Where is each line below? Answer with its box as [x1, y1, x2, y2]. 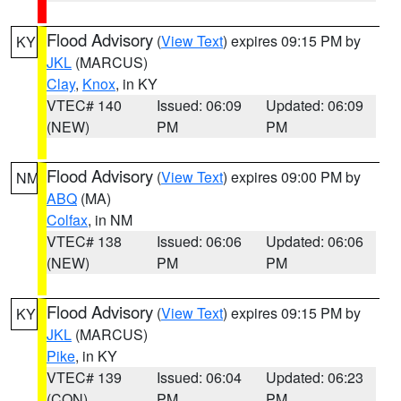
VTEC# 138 [47, 231, 122, 252]
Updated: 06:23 [266, 367, 364, 388]
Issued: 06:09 [156, 95, 242, 115]
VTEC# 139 [47, 367, 122, 388]
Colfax [47, 209, 88, 230]
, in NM [88, 209, 132, 230]
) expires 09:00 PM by [223, 166, 361, 187]
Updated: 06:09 [266, 95, 364, 115]
